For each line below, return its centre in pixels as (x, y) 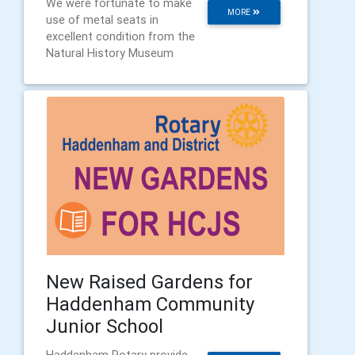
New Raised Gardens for (149, 282)
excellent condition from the (120, 37)
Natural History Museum (110, 53)
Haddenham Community (150, 304)
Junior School (105, 326)
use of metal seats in (102, 20)
